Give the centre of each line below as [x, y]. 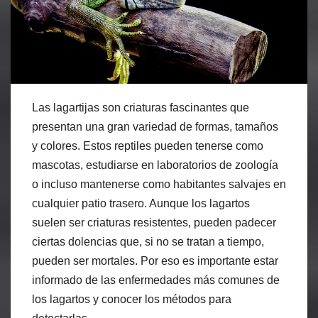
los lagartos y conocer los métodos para [132, 299]
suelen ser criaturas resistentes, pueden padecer [154, 222]
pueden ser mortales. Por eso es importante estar [155, 261]
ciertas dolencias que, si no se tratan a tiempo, [148, 241]
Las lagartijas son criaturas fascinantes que [141, 107]
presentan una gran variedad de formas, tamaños [155, 126]
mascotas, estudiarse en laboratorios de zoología [155, 165]
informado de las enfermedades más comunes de [156, 280]
